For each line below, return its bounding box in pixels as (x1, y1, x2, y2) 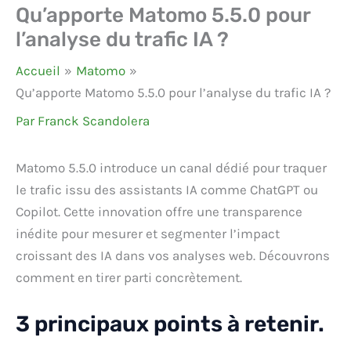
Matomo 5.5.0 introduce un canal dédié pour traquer (16, 160, 327, 176)
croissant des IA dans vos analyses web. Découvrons (16, 248, 330, 264)
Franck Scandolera (38, 113, 150, 129)
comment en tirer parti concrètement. (16, 270, 242, 286)
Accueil (16, 63, 60, 79)
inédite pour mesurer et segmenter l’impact (16, 226, 280, 242)
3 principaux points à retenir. (16, 310, 324, 337)
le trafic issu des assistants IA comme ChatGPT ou (16, 182, 318, 198)
